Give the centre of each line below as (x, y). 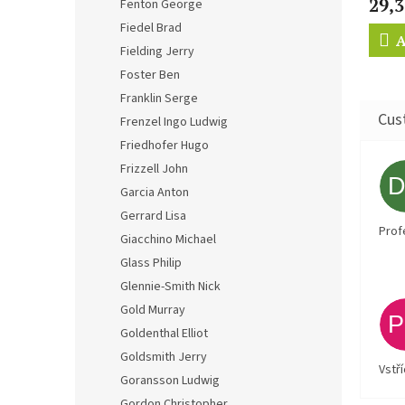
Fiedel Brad (151, 28)
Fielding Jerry (157, 52)
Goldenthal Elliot (164, 334)
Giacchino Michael (168, 240)
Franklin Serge (159, 99)
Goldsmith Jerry (164, 357)
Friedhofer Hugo (165, 146)
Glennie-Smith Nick (170, 287)
